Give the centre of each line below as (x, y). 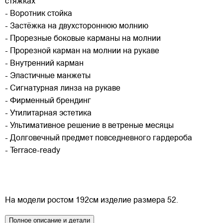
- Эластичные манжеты (48, 76)
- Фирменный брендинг (48, 101)
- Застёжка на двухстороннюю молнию (77, 27)
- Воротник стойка (39, 14)
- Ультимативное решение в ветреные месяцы (89, 126)
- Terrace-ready (33, 151)
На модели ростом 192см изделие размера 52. (92, 201)
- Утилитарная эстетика (48, 114)
